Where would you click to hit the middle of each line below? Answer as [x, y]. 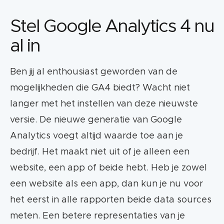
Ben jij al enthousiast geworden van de [94, 72]
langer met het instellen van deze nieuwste [104, 104]
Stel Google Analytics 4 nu [112, 27]
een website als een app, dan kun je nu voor [106, 184]
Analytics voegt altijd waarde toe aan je [96, 136]
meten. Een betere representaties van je [97, 216]
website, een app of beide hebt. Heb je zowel [108, 168]
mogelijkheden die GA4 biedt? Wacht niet [100, 88]
